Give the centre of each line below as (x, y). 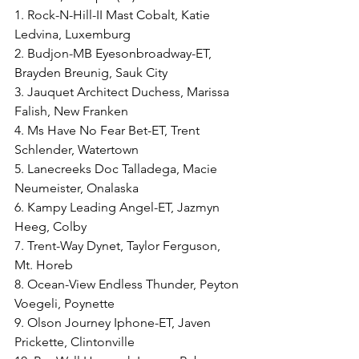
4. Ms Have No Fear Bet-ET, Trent (109, 130)
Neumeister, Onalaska (77, 188)
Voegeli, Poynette (65, 303)
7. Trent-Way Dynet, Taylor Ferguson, (119, 246)
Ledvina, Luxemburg (73, 34)
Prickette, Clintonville (75, 342)
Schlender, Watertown (77, 149)
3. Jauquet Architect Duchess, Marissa (123, 92)
